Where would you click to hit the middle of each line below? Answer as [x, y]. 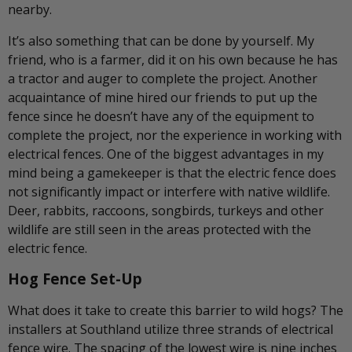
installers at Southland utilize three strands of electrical [170, 329]
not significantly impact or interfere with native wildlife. [169, 191]
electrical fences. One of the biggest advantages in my [166, 154]
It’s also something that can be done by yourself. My [161, 40]
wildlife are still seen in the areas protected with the [159, 229]
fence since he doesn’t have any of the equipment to [161, 116]
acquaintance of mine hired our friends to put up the [163, 97]
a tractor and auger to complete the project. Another [163, 78]
